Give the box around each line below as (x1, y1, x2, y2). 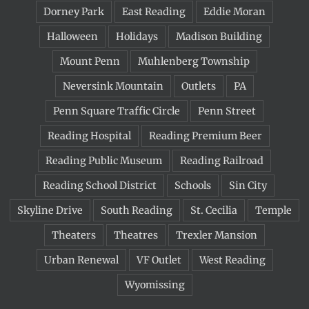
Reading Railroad (180, 154, 263, 167)
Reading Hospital (47, 129, 131, 142)
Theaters (52, 228, 96, 241)
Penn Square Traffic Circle (53, 104, 180, 117)
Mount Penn (59, 54, 120, 68)
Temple (255, 203, 292, 217)
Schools (174, 179, 211, 192)
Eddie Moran (203, 5, 266, 18)
